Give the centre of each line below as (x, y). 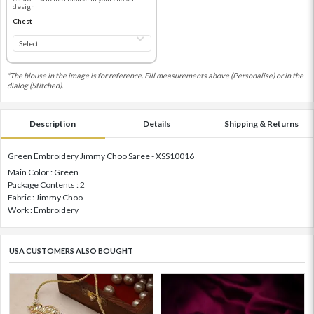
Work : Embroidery (43, 210)
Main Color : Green (43, 172)
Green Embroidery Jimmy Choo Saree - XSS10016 (101, 156)
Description (53, 124)
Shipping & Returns (261, 124)
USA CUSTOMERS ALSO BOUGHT (71, 251)
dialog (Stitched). (35, 86)
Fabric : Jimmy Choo (45, 198)
